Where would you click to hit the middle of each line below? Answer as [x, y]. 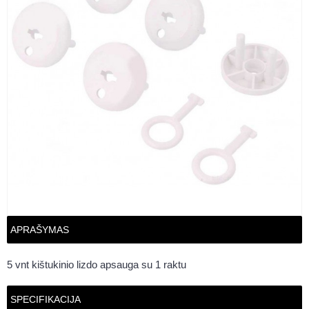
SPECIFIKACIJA [46, 299]
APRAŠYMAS [40, 230]
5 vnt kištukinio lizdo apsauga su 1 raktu [97, 265]
